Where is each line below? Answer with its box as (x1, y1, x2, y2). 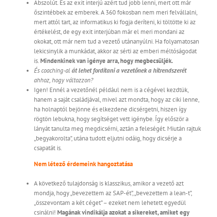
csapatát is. (34, 144, 62, 153)
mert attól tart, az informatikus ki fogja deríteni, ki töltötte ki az (34, 18, 196, 27)
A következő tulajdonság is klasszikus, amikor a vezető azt (34, 179, 184, 188)
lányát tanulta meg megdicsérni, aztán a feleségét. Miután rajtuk (34, 124, 201, 133)
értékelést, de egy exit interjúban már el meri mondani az (34, 28, 185, 36)
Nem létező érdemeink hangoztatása (34, 160, 133, 169)
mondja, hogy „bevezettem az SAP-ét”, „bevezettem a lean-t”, (34, 189, 192, 198)
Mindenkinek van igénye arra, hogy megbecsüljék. (40, 57, 173, 65)
